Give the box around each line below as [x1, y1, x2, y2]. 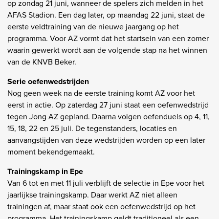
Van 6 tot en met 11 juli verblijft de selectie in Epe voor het [7, 177, 204, 189]
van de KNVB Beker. [7, 56, 76, 67]
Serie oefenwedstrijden [7, 75, 89, 87]
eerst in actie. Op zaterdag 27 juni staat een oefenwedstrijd [7, 99, 209, 110]
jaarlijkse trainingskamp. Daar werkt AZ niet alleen [7, 189, 177, 200]
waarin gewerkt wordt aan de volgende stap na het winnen [7, 44, 207, 56]
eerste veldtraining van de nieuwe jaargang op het [7, 21, 179, 32]
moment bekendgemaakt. [7, 146, 95, 157]
